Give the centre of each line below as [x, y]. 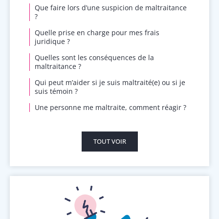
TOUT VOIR [109, 142]
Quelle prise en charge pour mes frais [97, 33]
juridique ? [52, 42]
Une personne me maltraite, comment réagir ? [110, 108]
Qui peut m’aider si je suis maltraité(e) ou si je [110, 83]
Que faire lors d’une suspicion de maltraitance [111, 8]
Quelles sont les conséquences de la [94, 58]
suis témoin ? [56, 91]
